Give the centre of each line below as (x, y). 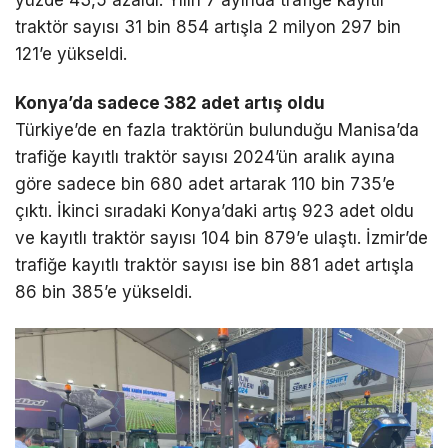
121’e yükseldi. (71, 53)
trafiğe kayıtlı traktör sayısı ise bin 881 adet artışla (214, 265)
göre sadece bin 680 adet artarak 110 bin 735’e (205, 184)
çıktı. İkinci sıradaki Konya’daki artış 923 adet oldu (214, 211)
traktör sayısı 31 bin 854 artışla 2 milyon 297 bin (208, 26)
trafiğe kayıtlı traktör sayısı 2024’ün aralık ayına (205, 157)
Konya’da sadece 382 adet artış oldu (170, 103)
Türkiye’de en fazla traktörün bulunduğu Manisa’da (217, 130)
